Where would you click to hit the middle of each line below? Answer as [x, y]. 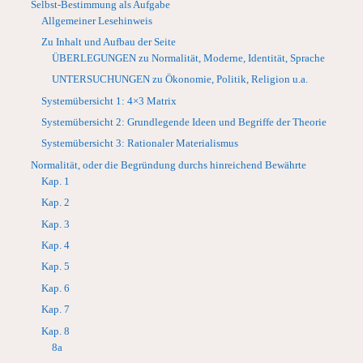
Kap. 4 [56, 246]
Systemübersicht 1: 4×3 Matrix [109, 101]
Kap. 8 [56, 331]
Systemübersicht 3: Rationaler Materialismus [140, 144]
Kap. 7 [56, 310]
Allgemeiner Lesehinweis [97, 21]
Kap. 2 [56, 203]
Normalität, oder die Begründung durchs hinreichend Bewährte [169, 165]
